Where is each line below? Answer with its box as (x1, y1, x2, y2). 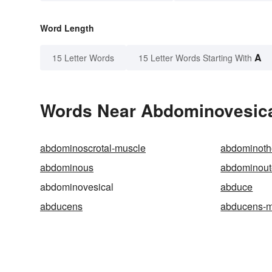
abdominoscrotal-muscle (40, 141, 146, 155)
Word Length (40, 22, 94, 35)
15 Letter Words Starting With (138, 52, 252, 64)
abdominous (40, 160, 93, 175)
